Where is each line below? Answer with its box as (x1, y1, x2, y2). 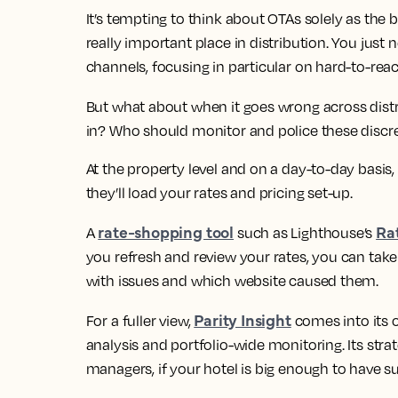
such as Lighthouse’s (234, 224, 377, 242)
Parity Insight (194, 308, 291, 330)
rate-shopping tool (98, 220, 235, 243)
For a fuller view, (85, 312, 195, 330)
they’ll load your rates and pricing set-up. (85, 184, 355, 202)
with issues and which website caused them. (85, 272, 379, 290)
